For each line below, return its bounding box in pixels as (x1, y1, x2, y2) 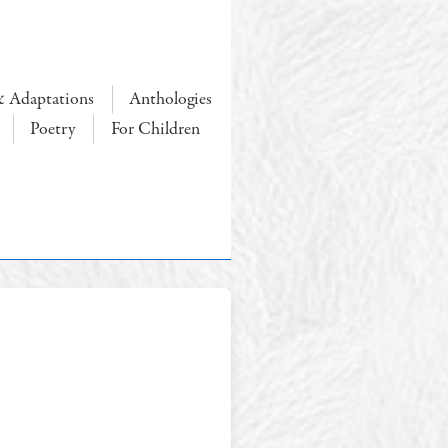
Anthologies (129, 86, 213, 112)
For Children (110, 116, 200, 142)
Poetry (30, 116, 76, 142)
